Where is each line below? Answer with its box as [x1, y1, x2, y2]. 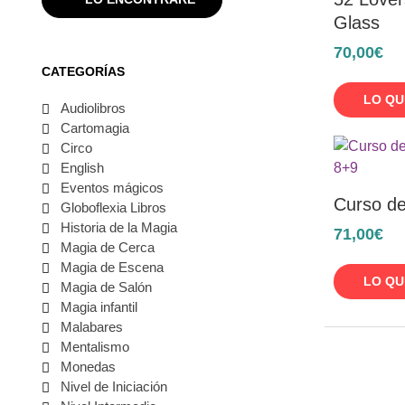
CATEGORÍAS [41, 63, 125, 79]
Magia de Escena [60, 259, 164, 275]
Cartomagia [60, 119, 129, 136]
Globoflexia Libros [60, 199, 166, 215]
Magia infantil [60, 298, 137, 315]
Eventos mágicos [60, 179, 164, 195]
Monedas [60, 358, 116, 374]
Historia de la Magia [60, 219, 177, 235]
